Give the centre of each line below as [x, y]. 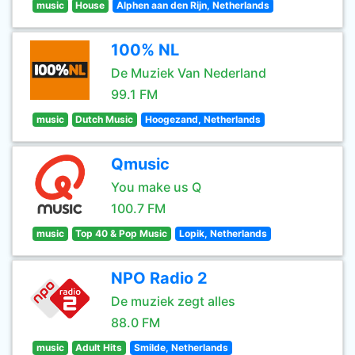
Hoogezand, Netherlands [202, 119]
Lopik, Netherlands [223, 233]
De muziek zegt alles [173, 301]
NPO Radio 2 [159, 278]
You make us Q [156, 187]
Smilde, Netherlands [181, 347]
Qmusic [140, 164]
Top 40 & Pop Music [122, 233]
